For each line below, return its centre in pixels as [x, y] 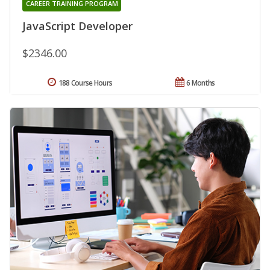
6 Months [201, 83]
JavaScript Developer [77, 26]
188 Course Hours [85, 83]
